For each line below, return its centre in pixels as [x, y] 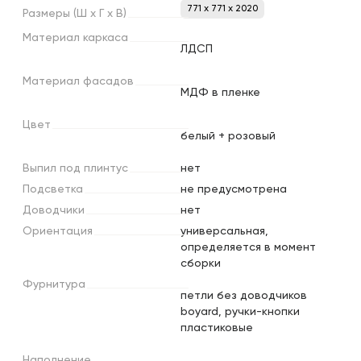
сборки [201, 263]
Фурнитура [54, 284]
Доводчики [54, 210]
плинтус [106, 168]
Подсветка [53, 189]
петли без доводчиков [244, 295]
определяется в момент [248, 247]
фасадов [108, 81]
